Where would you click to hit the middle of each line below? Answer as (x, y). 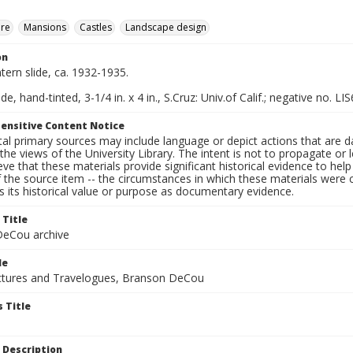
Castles (96, 27)
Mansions (45, 27)
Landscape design (166, 27)
